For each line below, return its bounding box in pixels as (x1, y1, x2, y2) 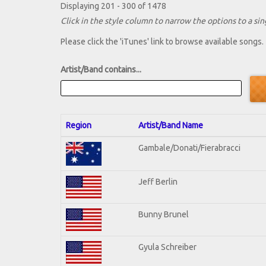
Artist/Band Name (138, 120, 203, 130)
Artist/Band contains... (61, 65, 141, 75)
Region (66, 120, 91, 130)
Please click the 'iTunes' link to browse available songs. (61, 37, 264, 47)
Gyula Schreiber (138, 242, 197, 252)
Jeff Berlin (138, 176, 178, 186)
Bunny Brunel (138, 209, 189, 219)
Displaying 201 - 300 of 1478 (61, 1, 166, 11)
